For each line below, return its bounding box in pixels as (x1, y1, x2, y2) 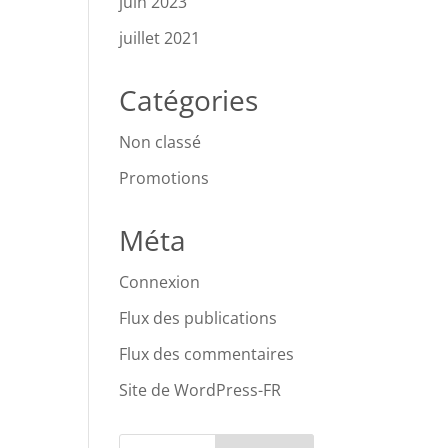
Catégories (119, 81, 259, 119)
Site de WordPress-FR (119, 379, 282, 401)
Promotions (119, 167, 210, 189)
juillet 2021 (119, 27, 201, 49)
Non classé (119, 131, 202, 153)
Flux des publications (119, 307, 278, 329)
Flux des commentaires (119, 343, 295, 365)
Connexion (119, 271, 201, 293)
